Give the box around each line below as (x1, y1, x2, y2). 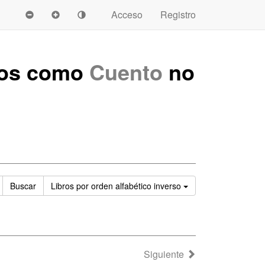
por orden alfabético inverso (76, 180, 181, 192)
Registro (160, 8, 196, 21)
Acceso (111, 8, 143, 21)
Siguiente (144, 247, 186, 261)
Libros (51, 180, 76, 192)
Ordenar (188, 179, 219, 191)
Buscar (10, 180, 36, 192)
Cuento (89, 56, 163, 87)
